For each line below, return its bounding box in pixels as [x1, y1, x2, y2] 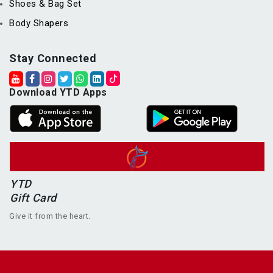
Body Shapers [9, 18, 68, 29]
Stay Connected [9, 52, 96, 65]
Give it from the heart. [9, 211, 91, 221]
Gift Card [10, 191, 57, 205]
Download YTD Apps [9, 87, 107, 99]
